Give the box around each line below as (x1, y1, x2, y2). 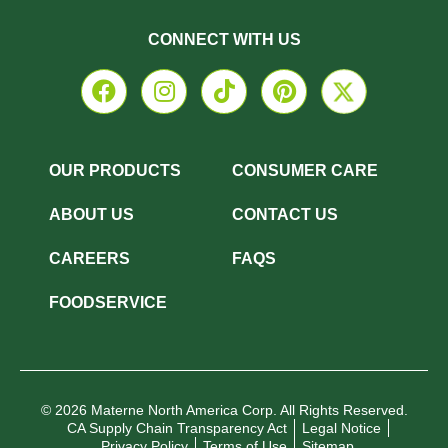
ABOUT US (49, 205, 134, 223)
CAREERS (49, 249, 130, 267)
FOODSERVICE (49, 293, 167, 311)
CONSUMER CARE (232, 161, 378, 179)
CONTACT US (232, 205, 338, 223)
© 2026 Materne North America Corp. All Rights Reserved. (40, 401, 408, 418)
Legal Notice (301, 419, 381, 436)
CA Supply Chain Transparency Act (66, 419, 287, 436)
